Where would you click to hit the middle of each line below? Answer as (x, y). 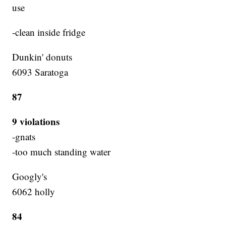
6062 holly (34, 192)
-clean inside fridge (49, 32)
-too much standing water (62, 152)
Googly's (30, 177)
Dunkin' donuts (42, 57)
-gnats (24, 137)
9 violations (36, 122)
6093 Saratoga (40, 72)
